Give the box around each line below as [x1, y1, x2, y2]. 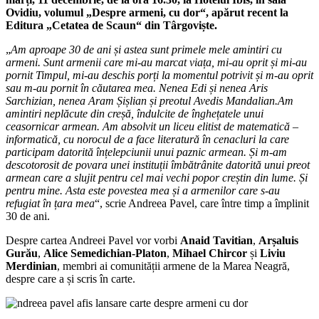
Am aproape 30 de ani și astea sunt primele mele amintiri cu [11, 43, 282, 56]
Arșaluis [258, 234, 298, 246]
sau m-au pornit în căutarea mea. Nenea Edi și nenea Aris [6, 81, 268, 94]
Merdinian [6, 259, 57, 272]
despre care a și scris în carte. [6, 272, 135, 285]
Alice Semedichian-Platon [43, 246, 167, 259]
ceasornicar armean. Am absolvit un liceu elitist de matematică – [6, 120, 298, 132]
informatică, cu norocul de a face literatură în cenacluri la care [6, 132, 289, 145]
